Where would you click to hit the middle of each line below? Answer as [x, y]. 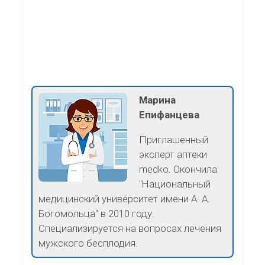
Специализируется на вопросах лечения [130, 228]
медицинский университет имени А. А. [124, 198]
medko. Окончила [178, 169]
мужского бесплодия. [88, 243]
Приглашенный [174, 139]
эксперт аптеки [173, 154]
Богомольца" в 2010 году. [96, 213]
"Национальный [175, 184]
